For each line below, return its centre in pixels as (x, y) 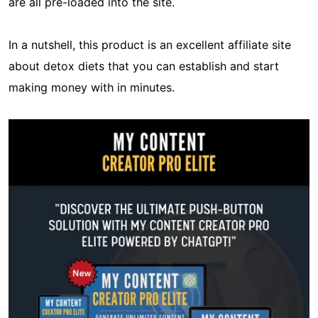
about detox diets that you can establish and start (144, 66)
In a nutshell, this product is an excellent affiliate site (150, 44)
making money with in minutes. (92, 87)
